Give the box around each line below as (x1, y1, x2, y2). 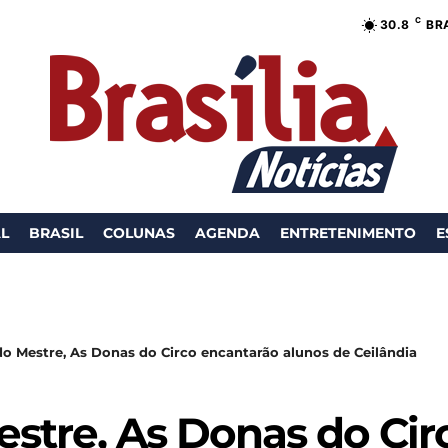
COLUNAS (103, 224, 175, 242)
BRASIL (29, 224, 83, 242)
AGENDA (195, 224, 260, 242)
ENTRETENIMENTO (280, 224, 416, 242)
